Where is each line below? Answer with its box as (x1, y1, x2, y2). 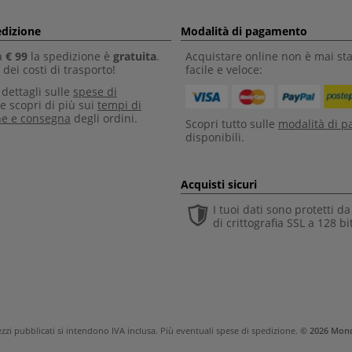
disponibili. (185, 130, 244, 145)
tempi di (97, 97, 141, 112)
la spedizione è (27, 49, 113, 64)
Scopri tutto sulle (185, 116, 278, 132)
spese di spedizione (216, 324, 295, 336)
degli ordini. (71, 111, 137, 126)
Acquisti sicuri (181, 177, 257, 192)
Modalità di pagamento (181, 24, 307, 38)
